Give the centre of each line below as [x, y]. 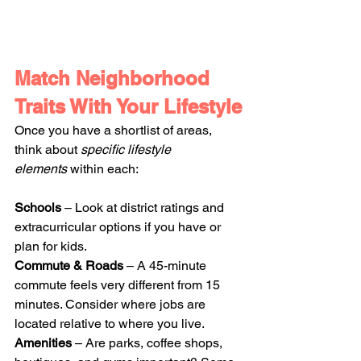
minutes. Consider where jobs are [112, 304]
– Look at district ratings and [144, 207]
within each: [103, 168]
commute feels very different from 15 [119, 284]
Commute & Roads [69, 265]
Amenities [43, 342]
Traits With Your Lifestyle [128, 106]
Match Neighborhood [115, 78]
